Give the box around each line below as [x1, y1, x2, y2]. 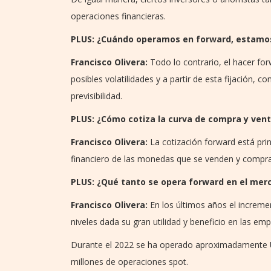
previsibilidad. [71, 90, 122, 102]
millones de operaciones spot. [71, 255, 188, 267]
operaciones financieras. [71, 10, 166, 22]
